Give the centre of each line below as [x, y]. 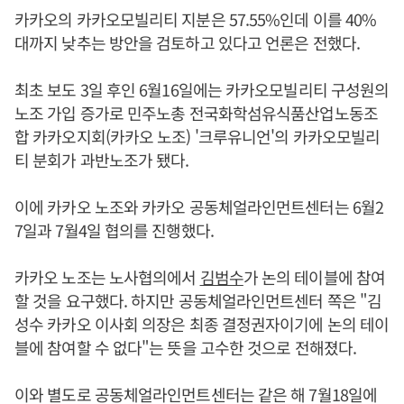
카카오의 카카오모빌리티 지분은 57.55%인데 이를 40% [196, 18]
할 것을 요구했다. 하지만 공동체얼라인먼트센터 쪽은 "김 [198, 300]
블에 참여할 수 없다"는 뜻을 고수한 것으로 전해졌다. [186, 347]
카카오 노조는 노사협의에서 [107, 276]
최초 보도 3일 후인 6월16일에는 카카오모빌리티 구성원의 [202, 89]
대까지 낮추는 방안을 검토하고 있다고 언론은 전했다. [187, 42]
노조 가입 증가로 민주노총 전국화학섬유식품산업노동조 [196, 112]
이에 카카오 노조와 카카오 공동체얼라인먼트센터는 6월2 [199, 206]
